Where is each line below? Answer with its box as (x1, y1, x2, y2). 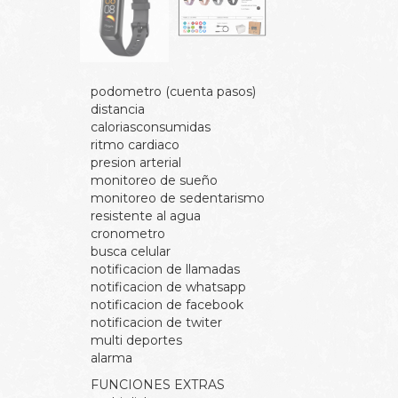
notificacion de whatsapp (91, 278, 246, 295)
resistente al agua (91, 207, 204, 224)
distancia (91, 100, 145, 117)
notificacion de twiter (91, 314, 222, 330)
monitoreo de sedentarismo (91, 189, 265, 206)
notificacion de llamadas (91, 260, 243, 277)
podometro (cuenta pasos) (91, 83, 256, 99)
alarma (91, 349, 132, 366)
